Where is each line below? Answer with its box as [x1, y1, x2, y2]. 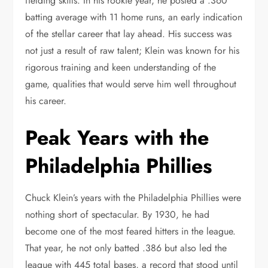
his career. [25, 93, 67, 108]
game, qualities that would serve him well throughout [25, 77, 237, 91]
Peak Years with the [25, 123, 209, 153]
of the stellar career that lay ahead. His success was [25, 26, 232, 41]
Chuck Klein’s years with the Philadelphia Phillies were [25, 190, 242, 205]
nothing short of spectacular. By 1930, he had [25, 207, 210, 221]
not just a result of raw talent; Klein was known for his [25, 43, 240, 57]
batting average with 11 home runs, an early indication [25, 10, 243, 24]
